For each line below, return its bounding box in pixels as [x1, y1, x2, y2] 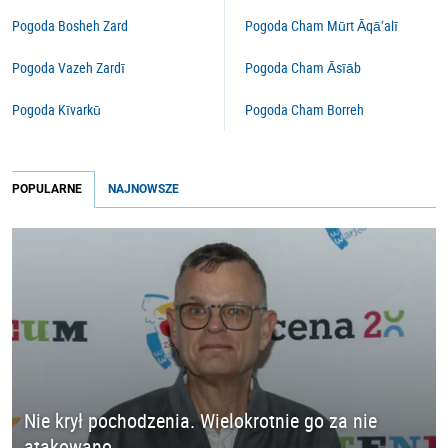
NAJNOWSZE [108, 182, 179, 196]
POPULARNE [12, 182, 82, 196]
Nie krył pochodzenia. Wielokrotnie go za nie [24, 407, 377, 435]
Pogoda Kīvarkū [12, 100, 101, 119]
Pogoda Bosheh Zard [12, 16, 128, 35]
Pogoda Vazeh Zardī [12, 58, 125, 77]
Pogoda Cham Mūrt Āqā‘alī [245, 16, 398, 35]
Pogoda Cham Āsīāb [245, 58, 361, 77]
